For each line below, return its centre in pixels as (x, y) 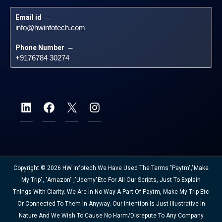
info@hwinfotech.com (50, 27)
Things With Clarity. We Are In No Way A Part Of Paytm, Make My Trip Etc (111, 192)
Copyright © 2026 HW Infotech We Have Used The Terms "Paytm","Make (111, 168)
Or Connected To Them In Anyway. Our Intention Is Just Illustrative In (111, 204)
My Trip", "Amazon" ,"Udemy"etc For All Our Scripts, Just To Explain (111, 180)
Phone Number (40, 47)
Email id (28, 17)
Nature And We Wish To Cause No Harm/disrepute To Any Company (111, 216)
